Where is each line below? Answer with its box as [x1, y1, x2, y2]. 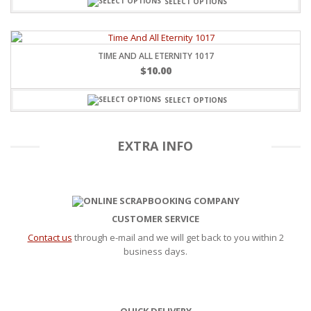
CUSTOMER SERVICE [112, 212, 199, 225]
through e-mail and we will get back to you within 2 [72, 230, 284, 244]
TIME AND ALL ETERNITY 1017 [97, 50, 214, 62]
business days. [124, 244, 187, 258]
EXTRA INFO [117, 137, 194, 155]
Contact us [27, 230, 72, 244]
